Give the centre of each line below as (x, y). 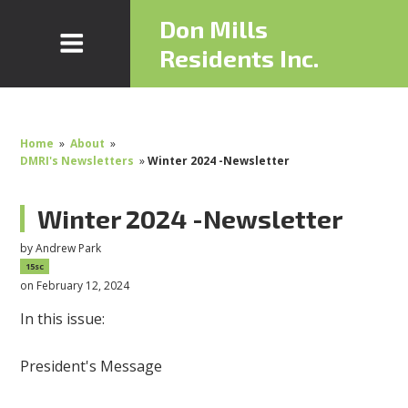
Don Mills (214, 29)
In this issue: (63, 319)
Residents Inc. (240, 58)
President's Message (92, 367)
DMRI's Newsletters (77, 161)
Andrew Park (69, 248)
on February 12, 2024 (75, 285)
